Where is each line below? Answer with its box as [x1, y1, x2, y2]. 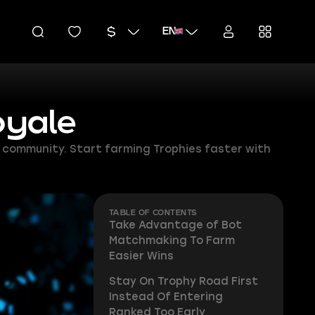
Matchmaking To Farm [108, 233, 235, 247]
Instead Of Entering [108, 290, 223, 304]
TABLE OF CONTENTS [108, 209, 198, 217]
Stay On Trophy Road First [108, 275, 258, 288]
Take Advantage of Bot [108, 218, 242, 231]
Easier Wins [108, 249, 174, 262]
